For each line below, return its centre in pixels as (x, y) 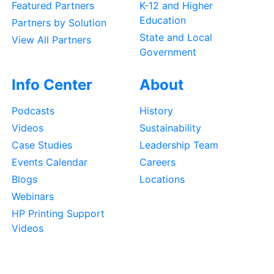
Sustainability (170, 128)
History (156, 111)
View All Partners (51, 40)
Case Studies (42, 145)
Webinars (33, 197)
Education (163, 20)
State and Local (176, 38)
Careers (157, 162)
